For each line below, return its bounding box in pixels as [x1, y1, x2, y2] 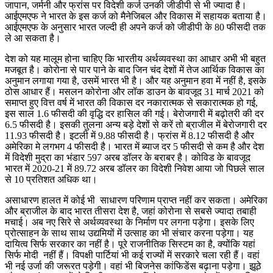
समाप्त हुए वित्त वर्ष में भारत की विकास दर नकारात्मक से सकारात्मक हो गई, [5, 97, 258, 108]
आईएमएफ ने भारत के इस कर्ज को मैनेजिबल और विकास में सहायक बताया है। [5, 10, 267, 21]
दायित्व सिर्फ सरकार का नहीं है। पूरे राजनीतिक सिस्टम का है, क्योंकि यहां [5, 238, 255, 249]
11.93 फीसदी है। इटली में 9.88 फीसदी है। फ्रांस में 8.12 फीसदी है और [5, 130, 254, 141]
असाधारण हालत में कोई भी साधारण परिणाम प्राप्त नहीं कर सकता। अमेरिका [5, 194, 268, 205]
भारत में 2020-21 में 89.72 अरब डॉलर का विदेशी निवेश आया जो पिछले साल [5, 163, 264, 174]
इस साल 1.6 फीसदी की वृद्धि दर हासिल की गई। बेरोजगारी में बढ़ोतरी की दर [5, 108, 264, 119]
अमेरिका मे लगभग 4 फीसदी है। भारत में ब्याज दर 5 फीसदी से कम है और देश [5, 141, 264, 152]
